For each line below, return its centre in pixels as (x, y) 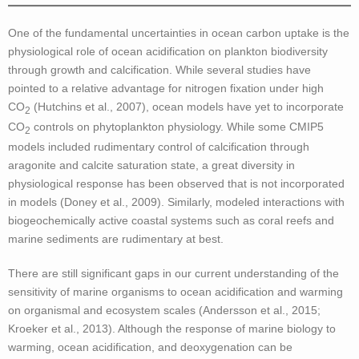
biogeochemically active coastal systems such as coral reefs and (171, 221)
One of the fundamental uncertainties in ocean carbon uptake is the (179, 33)
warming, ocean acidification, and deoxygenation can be (150, 347)
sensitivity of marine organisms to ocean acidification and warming (175, 292)
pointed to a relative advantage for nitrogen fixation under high (166, 89)
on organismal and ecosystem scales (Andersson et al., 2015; (164, 311)
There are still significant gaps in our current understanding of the (173, 274)
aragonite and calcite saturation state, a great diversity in (151, 165)
